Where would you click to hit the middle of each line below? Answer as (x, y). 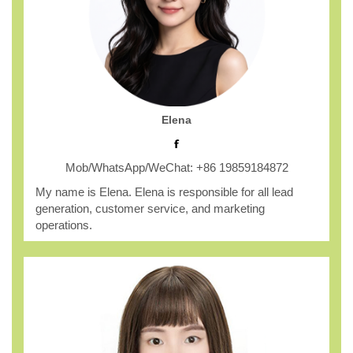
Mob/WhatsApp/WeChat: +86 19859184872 (176, 167)
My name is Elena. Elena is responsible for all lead (164, 191)
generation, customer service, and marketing (150, 208)
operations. (72, 225)
